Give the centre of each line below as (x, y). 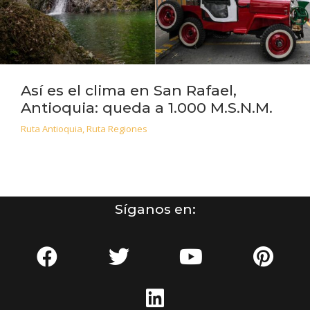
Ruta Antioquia (52, 128)
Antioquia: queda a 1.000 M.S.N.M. (147, 107)
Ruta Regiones (117, 128)
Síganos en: (155, 209)
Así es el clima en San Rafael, (129, 90)
